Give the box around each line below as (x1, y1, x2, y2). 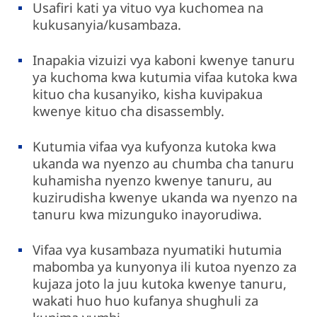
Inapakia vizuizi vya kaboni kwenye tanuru (33, 51, 296, 69)
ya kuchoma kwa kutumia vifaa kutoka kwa (33, 68, 298, 86)
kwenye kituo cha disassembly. (33, 102, 225, 120)
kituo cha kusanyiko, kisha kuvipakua (33, 85, 263, 103)
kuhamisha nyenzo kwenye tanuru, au (33, 171, 273, 190)
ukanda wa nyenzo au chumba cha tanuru (33, 154, 295, 173)
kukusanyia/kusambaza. (33, 16, 182, 34)
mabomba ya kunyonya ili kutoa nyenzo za (33, 258, 297, 276)
